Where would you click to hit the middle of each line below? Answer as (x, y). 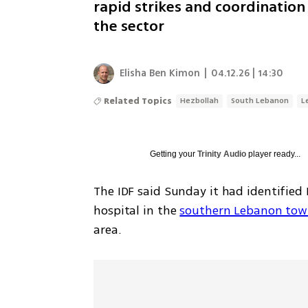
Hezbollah (200, 100)
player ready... (274, 154)
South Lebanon (260, 100)
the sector (129, 26)
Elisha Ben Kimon (160, 73)
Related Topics (138, 101)
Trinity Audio (222, 154)
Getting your (174, 154)
